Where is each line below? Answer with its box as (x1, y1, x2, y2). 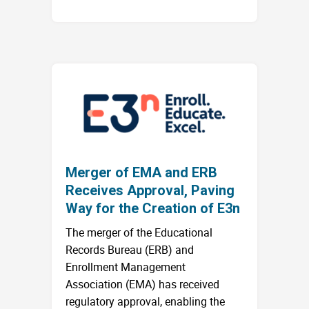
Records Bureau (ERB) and (66, 242, 194, 258)
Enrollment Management (66, 259, 186, 275)
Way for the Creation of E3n (66, 200, 240, 217)
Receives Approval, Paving (66, 182, 235, 199)
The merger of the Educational (66, 225, 212, 241)
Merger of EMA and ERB (66, 164, 217, 181)
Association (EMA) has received (66, 277, 219, 292)
